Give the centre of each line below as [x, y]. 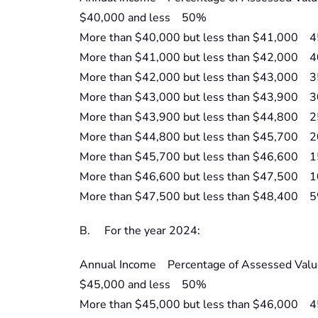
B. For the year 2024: [140, 230]
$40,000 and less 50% [143, 17]
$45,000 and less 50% [143, 284]
